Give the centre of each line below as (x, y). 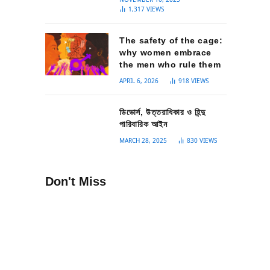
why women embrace (165, 52)
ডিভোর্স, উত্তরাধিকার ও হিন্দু (162, 112)
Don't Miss (76, 182)
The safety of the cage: (171, 40)
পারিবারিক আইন (143, 124)
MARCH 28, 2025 (143, 140)
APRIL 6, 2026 (139, 81)
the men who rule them (170, 64)
